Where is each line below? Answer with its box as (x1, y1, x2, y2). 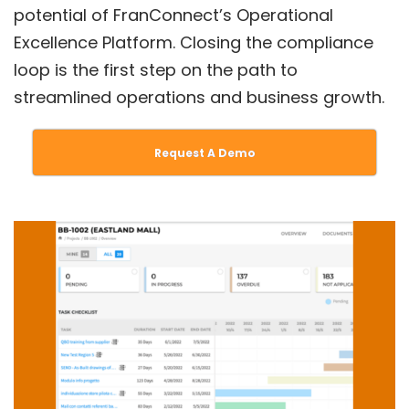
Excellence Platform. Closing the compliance (14, 30, 373, 54)
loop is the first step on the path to (14, 58, 298, 81)
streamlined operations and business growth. (14, 85, 389, 109)
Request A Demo (153, 144, 256, 161)
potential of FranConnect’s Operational (14, 3, 333, 26)
